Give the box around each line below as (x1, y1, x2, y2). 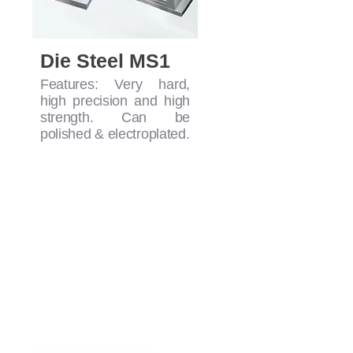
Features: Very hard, (39, 76, 190, 93)
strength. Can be (39, 110, 190, 126)
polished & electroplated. (39, 126, 190, 143)
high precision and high (39, 93, 190, 110)
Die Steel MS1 (39, 50, 170, 72)
